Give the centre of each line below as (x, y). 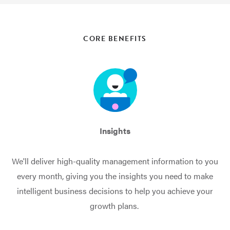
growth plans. (115, 206)
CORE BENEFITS (115, 39)
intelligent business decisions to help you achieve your (115, 191)
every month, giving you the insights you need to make (115, 176)
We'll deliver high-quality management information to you (115, 161)
